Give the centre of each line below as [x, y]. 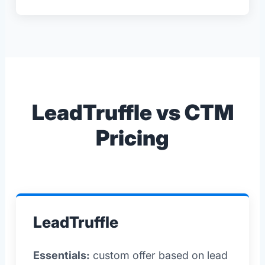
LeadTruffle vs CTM [132, 112]
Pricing [132, 138]
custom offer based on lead [159, 255]
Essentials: [61, 255]
